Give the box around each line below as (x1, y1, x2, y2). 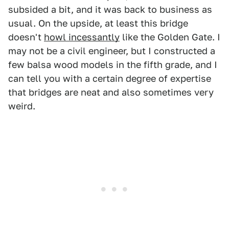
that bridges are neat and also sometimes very (8, 87, 214, 98)
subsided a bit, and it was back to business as (8, 4, 212, 15)
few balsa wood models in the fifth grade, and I (8, 59, 217, 71)
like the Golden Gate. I (120, 32, 220, 43)
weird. (8, 101, 35, 112)
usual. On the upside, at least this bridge (8, 18, 188, 29)
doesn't (8, 32, 44, 43)
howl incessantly (44, 32, 120, 43)
